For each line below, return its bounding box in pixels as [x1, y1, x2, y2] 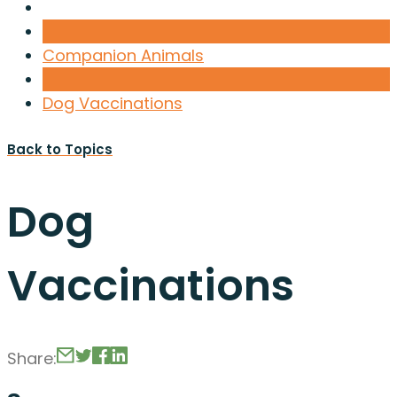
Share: [7, 346, 57, 370]
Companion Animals [43, 44, 204, 67]
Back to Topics [7, 140, 113, 160]
